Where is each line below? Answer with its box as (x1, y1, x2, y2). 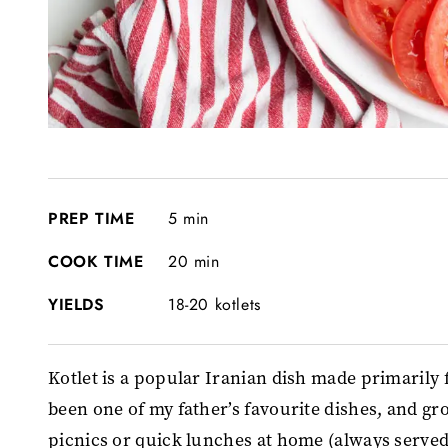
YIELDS (48, 292, 105, 316)
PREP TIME (48, 206, 135, 230)
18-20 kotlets (168, 292, 261, 316)
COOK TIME (48, 249, 144, 273)
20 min (168, 249, 220, 273)
